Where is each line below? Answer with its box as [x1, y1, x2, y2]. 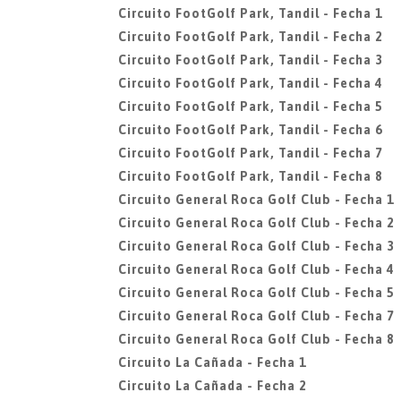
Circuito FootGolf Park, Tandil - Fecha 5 [118, 99, 382, 114]
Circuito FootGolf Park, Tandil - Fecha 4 [118, 76, 382, 90]
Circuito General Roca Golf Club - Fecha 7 [118, 309, 394, 323]
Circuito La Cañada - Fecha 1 [118, 355, 306, 370]
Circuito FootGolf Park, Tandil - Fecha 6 [118, 123, 382, 137]
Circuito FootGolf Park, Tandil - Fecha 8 [118, 169, 382, 183]
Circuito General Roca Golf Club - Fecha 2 [118, 216, 394, 230]
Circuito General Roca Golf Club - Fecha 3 [118, 239, 394, 253]
